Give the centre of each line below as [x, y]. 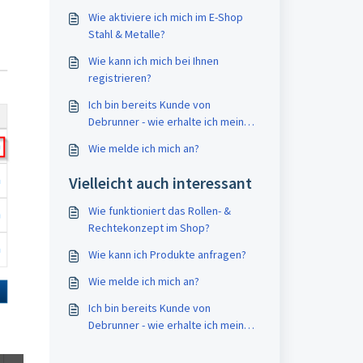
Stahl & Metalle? [126, 34]
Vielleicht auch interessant [160, 183]
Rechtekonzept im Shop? [149, 228]
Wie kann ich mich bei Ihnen [153, 61]
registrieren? [120, 78]
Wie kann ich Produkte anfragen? [167, 254]
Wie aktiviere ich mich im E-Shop [165, 17]
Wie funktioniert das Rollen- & [159, 211]
